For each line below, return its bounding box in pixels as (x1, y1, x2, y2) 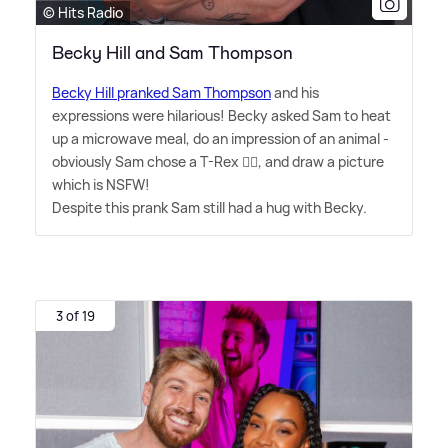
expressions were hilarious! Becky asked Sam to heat (52, 106, 391, 126)
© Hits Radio (43, 3, 123, 23)
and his (271, 83, 319, 103)
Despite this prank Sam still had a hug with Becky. (52, 198, 367, 218)
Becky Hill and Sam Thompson (52, 41, 293, 66)
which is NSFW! (52, 175, 150, 195)
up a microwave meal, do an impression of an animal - (52, 129, 389, 149)
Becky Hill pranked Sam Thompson (52, 83, 271, 103)
